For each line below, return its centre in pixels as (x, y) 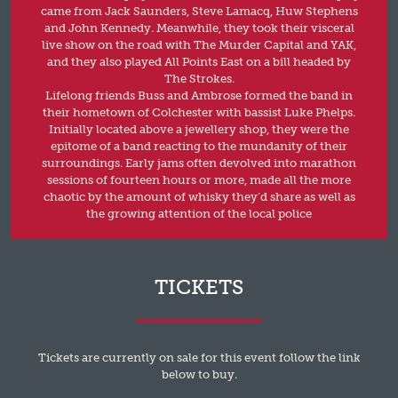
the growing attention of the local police (199, 213)
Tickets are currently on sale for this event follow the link (199, 357)
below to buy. (199, 374)
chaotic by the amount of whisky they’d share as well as (199, 196)
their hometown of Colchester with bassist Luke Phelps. (199, 112)
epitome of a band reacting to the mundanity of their (199, 146)
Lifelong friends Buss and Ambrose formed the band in (199, 95)
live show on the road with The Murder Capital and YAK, (199, 44)
